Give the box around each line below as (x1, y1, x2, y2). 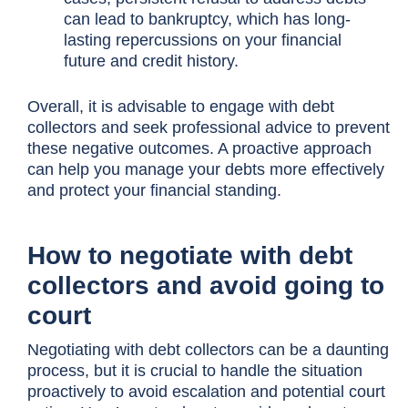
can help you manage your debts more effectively (27, 159, 384, 178)
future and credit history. (63, 51, 239, 70)
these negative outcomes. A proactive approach (27, 138, 372, 158)
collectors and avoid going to (27, 270, 384, 300)
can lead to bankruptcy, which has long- (63, 9, 351, 28)
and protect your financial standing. (27, 180, 286, 199)
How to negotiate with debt (27, 240, 352, 270)
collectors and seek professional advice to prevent (27, 117, 390, 137)
